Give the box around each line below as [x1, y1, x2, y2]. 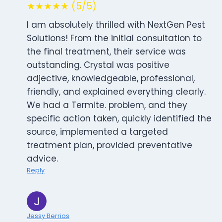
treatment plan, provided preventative [27, 139, 192, 152]
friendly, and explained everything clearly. [27, 86, 206, 98]
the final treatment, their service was [27, 46, 186, 58]
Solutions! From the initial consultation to [27, 32, 202, 45]
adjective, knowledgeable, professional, [27, 72, 195, 85]
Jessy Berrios [27, 212, 69, 221]
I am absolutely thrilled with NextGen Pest [27, 19, 205, 31]
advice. [27, 153, 58, 165]
